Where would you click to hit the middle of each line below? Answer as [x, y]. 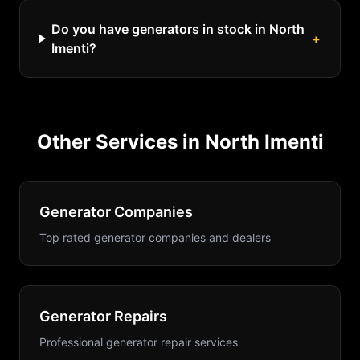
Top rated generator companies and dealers [155, 237]
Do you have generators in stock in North [178, 29]
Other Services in [121, 142]
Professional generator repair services [139, 342]
